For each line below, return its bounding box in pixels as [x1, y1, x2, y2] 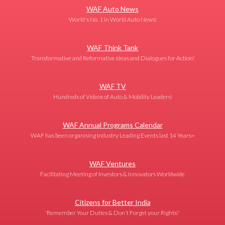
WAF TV [99, 81, 126, 90]
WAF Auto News [86, 4, 139, 13]
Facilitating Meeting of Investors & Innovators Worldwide [40, 170, 185, 178]
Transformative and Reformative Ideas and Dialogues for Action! [31, 54, 194, 62]
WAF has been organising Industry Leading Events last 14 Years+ [30, 131, 195, 139]
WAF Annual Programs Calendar [62, 120, 163, 129]
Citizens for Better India [74, 197, 151, 206]
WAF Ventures [89, 159, 136, 168]
